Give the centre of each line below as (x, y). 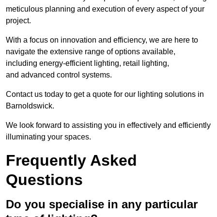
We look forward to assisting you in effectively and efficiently (108, 125)
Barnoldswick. (30, 106)
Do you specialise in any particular (102, 204)
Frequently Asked (71, 161)
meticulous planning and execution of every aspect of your (105, 9)
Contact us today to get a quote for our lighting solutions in (105, 94)
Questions (44, 180)
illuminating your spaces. (48, 137)
